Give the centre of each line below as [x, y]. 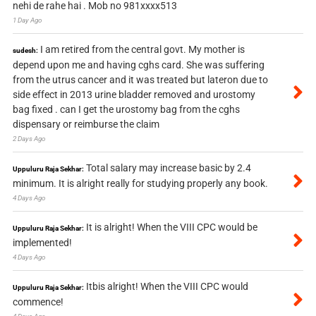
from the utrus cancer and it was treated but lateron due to [140, 80]
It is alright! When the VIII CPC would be [171, 227]
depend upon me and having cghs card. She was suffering [138, 65]
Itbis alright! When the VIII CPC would [167, 287]
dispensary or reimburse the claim [86, 124]
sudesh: [25, 51]
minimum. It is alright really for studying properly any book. [140, 184]
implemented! [42, 243]
